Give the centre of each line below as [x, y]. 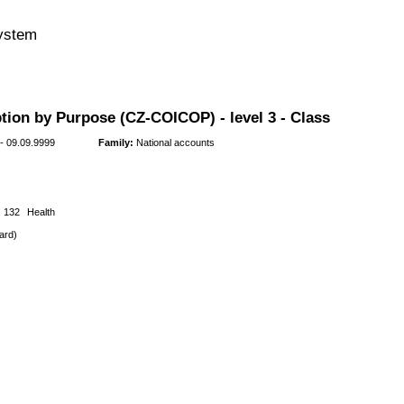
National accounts [174, 143]
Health [41, 211]
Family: [115, 143]
